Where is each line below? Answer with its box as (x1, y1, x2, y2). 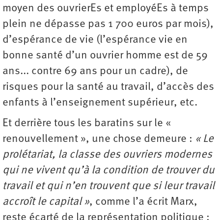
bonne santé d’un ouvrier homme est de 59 (2, 50, 208, 61)
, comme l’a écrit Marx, (89, 196, 197, 208)
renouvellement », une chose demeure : (2, 133, 195, 145)
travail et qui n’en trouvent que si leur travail (2, 180, 215, 192)
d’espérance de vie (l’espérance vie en (2, 34, 188, 46)
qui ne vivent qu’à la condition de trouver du (2, 165, 215, 176)
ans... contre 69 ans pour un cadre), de (2, 65, 188, 77)
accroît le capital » (2, 196, 89, 208)
